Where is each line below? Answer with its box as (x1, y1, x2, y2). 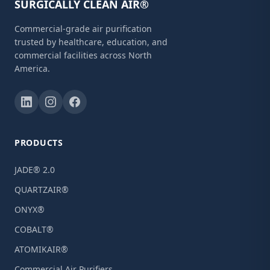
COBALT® (14, 224, 54, 235)
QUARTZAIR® (14, 184, 69, 195)
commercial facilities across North (14, 49, 152, 61)
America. (14, 63, 50, 74)
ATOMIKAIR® (14, 243, 68, 255)
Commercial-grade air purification (14, 23, 152, 34)
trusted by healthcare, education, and (14, 36, 168, 48)
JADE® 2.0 (14, 164, 55, 175)
